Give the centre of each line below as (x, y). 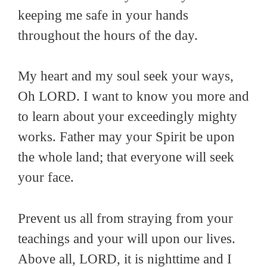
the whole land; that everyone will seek (126, 157)
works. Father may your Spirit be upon (126, 137)
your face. (46, 178)
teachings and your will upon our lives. (127, 238)
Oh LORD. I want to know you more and (133, 97)
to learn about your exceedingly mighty (128, 117)
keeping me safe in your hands (103, 15)
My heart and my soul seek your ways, (126, 76)
